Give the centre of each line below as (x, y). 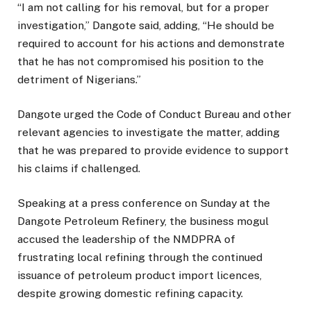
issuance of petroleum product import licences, (140, 275)
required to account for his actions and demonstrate (151, 43)
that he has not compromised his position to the (141, 61)
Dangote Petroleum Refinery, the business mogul (143, 221)
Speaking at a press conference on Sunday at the (144, 203)
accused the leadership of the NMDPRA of (126, 239)
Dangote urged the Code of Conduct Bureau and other (154, 114)
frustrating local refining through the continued (140, 257)
